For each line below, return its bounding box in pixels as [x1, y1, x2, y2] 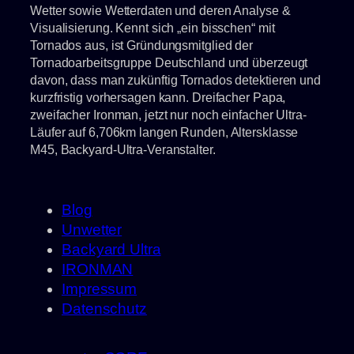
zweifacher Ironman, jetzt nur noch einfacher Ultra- [30, 107, 307, 122]
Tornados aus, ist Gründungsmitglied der [30, 38, 254, 53]
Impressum [62, 281, 137, 298]
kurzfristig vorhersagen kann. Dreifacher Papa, [30, 90, 286, 105]
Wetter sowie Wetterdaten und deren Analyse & [30, 3, 291, 18]
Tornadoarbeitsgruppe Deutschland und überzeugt [30, 55, 308, 70]
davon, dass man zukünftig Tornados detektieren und [30, 73, 321, 88]
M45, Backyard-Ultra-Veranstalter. [30, 142, 216, 157]
